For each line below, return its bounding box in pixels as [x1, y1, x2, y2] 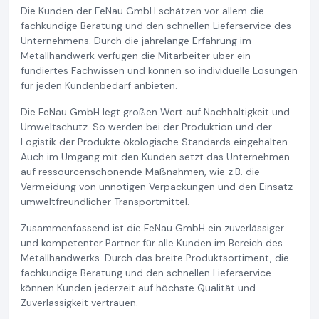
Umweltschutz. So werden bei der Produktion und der [21, 120, 272, 133]
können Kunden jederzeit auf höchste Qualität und [21, 281, 256, 294]
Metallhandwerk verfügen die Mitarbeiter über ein [21, 48, 251, 62]
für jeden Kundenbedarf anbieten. [21, 78, 177, 92]
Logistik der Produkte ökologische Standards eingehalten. [21, 135, 290, 148]
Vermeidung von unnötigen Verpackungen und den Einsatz [21, 179, 293, 193]
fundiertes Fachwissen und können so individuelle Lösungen [21, 63, 298, 77]
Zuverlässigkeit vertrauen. [21, 296, 138, 309]
